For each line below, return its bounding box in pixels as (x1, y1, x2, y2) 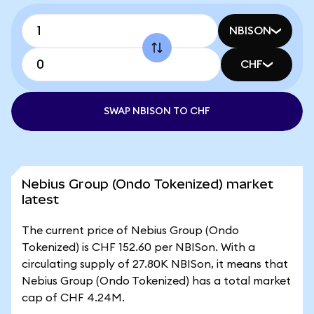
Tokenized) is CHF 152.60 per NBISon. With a (22, 242, 255, 253)
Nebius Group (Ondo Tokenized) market (22, 177, 273, 191)
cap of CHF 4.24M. (22, 292, 125, 303)
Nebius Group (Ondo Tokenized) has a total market (22, 275, 291, 287)
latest (22, 192, 59, 207)
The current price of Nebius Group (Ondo (22, 225, 239, 236)
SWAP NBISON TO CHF (104, 107, 210, 116)
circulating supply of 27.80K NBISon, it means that (22, 259, 288, 270)
